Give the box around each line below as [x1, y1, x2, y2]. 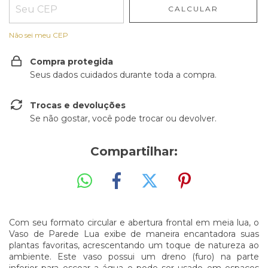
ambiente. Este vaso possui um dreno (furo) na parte [9, 251, 259, 262]
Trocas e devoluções [30, 100, 126, 111]
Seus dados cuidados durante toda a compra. [30, 69, 217, 80]
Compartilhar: [90, 144, 178, 159]
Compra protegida [30, 56, 113, 67]
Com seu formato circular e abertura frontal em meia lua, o [9, 217, 259, 228]
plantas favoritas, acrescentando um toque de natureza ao [9, 239, 259, 251]
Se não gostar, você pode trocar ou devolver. [30, 113, 217, 124]
